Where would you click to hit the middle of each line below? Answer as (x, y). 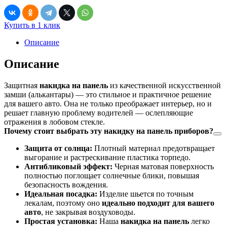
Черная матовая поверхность (163, 166)
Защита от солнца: (58, 148)
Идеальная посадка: (61, 194)
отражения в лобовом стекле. (54, 122)
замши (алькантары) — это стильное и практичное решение (108, 94)
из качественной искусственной (164, 85)
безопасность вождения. (66, 184)
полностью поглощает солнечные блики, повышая (112, 175)
